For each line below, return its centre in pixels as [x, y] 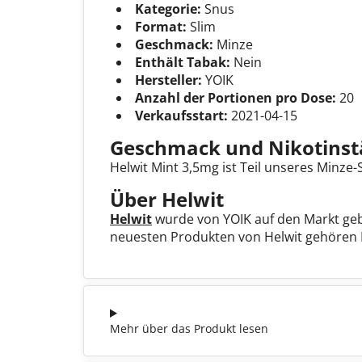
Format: [161, 26]
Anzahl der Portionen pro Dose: [236, 97]
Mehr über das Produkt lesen [189, 328]
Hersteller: [168, 80]
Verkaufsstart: [181, 115]
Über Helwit [167, 199]
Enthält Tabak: [183, 62]
